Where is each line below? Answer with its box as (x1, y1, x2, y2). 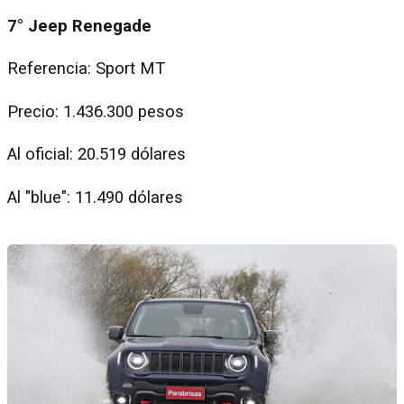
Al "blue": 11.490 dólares (7, 187, 183, 207)
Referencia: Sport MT (7, 59, 170, 79)
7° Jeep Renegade (7, 15, 151, 36)
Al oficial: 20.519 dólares (7, 144, 190, 165)
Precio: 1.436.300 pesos (7, 101, 184, 122)
